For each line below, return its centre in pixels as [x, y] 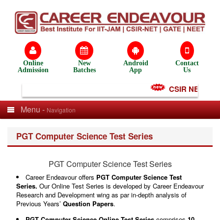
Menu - [34, 109]
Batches [84, 70]
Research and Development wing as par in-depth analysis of [101, 194]
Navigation [61, 110]
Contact [187, 63]
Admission [33, 70]
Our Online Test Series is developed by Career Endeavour [122, 186]
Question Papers [88, 203]
